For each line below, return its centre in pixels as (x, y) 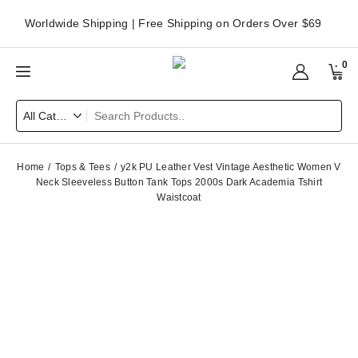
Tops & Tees (82, 167)
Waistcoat (179, 197)
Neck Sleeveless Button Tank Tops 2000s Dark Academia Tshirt (179, 182)
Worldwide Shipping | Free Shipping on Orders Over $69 (173, 23)
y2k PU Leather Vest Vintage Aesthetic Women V (231, 167)
